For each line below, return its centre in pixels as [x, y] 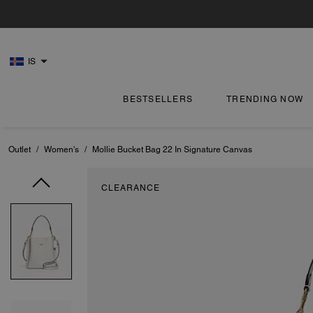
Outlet [20, 150]
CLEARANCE [131, 188]
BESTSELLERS [158, 99]
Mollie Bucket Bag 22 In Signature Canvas [172, 150]
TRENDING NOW [265, 99]
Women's [61, 150]
